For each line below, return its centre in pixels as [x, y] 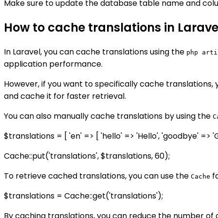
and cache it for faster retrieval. [65, 96]
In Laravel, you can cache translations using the [95, 52]
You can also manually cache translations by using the [108, 116]
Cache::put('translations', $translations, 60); [87, 156]
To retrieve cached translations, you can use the [97, 176]
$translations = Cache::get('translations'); [83, 196]
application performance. [53, 64]
